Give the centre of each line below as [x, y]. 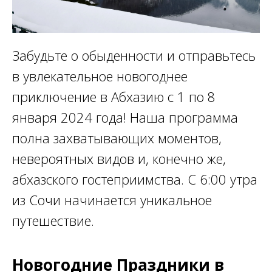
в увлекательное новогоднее [100, 76]
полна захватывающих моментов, [117, 138]
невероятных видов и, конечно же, [119, 158]
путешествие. [53, 220]
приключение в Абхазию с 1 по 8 [114, 96]
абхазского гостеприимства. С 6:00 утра [135, 179]
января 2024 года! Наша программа [125, 117]
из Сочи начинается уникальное [112, 199]
